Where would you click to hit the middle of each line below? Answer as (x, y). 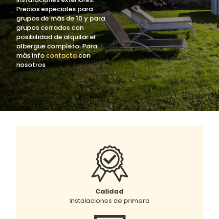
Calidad (109, 191)
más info (31, 55)
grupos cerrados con (50, 28)
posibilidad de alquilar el (56, 37)
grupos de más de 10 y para (61, 18)
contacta (61, 55)
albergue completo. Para (57, 46)
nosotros (31, 65)
